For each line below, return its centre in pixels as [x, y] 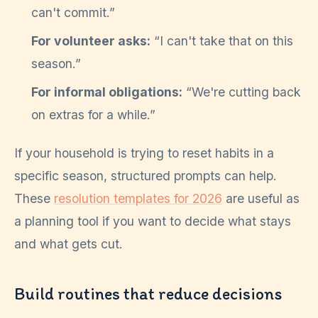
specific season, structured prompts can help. [146, 175]
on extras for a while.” [93, 114]
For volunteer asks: [91, 40]
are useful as [261, 198]
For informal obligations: [107, 92]
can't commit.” [73, 12]
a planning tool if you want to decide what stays [153, 221]
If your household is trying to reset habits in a [144, 153]
